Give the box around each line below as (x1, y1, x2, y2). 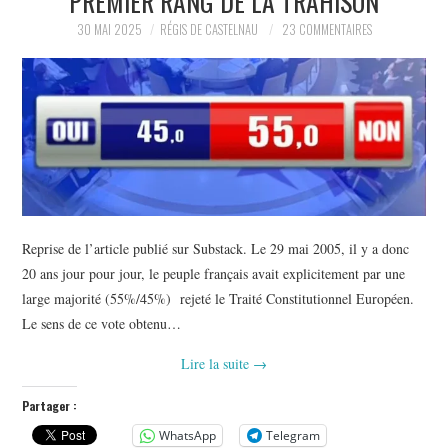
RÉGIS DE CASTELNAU (159, 19, 258, 39)
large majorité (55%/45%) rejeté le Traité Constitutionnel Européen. (22, 288, 415, 308)
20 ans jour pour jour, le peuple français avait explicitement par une (22, 263, 406, 283)
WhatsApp (159, 426, 217, 444)
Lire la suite (181, 353, 253, 373)
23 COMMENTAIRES (281, 19, 372, 39)
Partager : (22, 396, 78, 414)
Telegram (266, 426, 321, 444)
